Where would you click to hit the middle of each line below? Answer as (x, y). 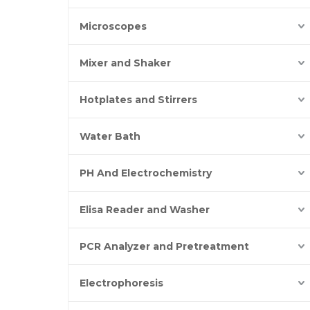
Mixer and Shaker (125, 63)
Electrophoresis (121, 283)
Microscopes (113, 26)
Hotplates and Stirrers (138, 100)
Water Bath (110, 136)
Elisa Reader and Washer (145, 210)
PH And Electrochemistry (146, 173)
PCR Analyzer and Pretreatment (164, 246)
